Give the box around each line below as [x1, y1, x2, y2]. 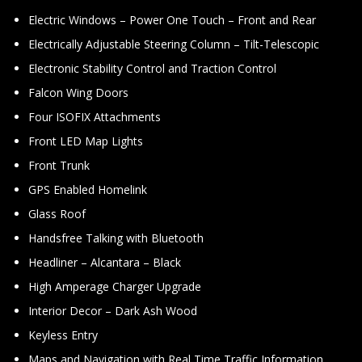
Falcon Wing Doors [28, 85, 128, 100]
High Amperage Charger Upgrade [28, 279, 201, 294]
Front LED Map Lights [28, 133, 143, 149]
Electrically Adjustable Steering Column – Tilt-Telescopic [28, 36, 319, 52]
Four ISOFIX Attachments [28, 109, 161, 124]
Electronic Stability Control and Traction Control [28, 61, 276, 76]
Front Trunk [28, 158, 90, 173]
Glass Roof [28, 206, 86, 221]
